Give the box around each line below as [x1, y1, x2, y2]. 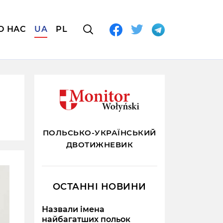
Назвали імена [41, 205, 105, 215]
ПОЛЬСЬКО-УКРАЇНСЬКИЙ [42, 128, 156, 138]
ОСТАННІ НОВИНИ [52, 181, 146, 193]
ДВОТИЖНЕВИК [66, 140, 133, 150]
